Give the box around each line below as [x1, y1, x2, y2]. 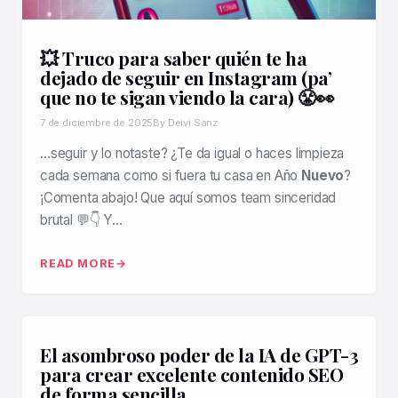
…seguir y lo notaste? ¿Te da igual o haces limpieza [40, 145, 345, 162]
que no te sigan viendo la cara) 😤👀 [40, 84, 334, 109]
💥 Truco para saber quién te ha [40, 45, 306, 70]
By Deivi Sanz [153, 116, 219, 129]
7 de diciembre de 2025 [40, 116, 154, 129]
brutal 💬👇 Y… [40, 211, 123, 228]
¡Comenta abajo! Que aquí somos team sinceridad [40, 189, 337, 206]
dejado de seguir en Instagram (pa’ [40, 65, 331, 90]
